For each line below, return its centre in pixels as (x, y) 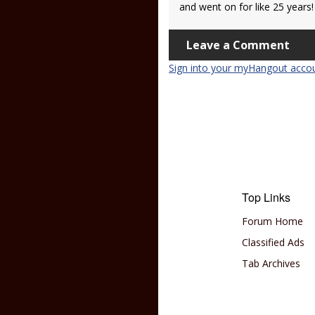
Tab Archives (271, 263)
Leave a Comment (238, 45)
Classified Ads (274, 242)
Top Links (266, 197)
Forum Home (273, 221)
